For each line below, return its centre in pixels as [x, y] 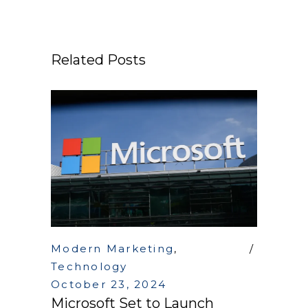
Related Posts [98, 59]
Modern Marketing [112, 249]
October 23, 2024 [109, 285]
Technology [89, 267]
